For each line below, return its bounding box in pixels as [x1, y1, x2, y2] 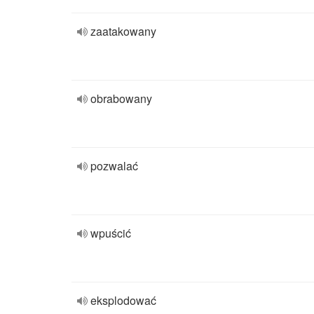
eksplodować [90, 292, 156, 308]
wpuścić [90, 225, 131, 241]
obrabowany [90, 90, 152, 107]
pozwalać [90, 158, 138, 174]
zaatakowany [90, 23, 156, 39]
